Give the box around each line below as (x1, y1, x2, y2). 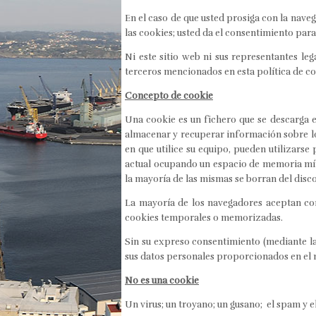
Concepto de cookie (125, 90, 213, 102)
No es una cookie (125, 274, 199, 286)
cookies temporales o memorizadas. (125, 212, 283, 224)
